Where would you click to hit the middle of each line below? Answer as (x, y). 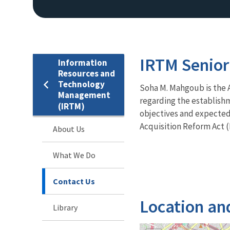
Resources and (87, 73)
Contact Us (74, 181)
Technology (81, 84)
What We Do (74, 155)
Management (84, 95)
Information (83, 62)
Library (65, 207)
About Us (69, 129)
